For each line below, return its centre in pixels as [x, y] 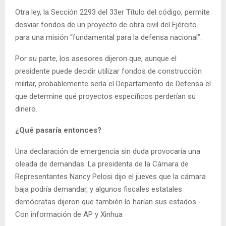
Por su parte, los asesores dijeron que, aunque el [96, 58]
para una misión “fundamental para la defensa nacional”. [108, 37]
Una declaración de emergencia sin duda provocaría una [108, 151]
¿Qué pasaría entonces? [58, 130]
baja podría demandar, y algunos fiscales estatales [99, 189]
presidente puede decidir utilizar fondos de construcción [108, 71]
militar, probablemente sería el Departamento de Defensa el [113, 83]
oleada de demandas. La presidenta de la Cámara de [102, 164]
